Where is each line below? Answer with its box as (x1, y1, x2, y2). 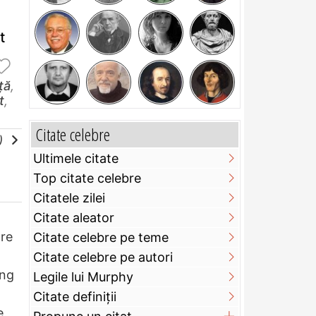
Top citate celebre (33, 171, 141, 186)
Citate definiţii (33, 289, 116, 305)
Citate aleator (33, 210, 114, 226)
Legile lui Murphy (33, 269, 133, 285)
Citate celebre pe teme (33, 230, 169, 245)
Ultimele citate (33, 151, 119, 166)
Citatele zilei (33, 190, 105, 206)
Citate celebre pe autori (33, 250, 173, 265)
